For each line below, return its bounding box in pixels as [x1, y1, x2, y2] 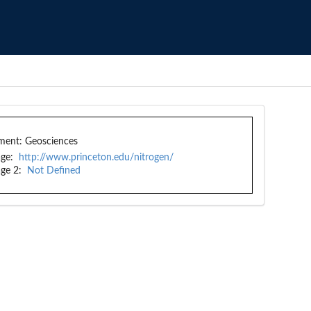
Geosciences [24, 137, 78, 146]
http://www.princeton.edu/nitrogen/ [18, 153, 174, 162]
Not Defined [26, 166, 81, 176]
